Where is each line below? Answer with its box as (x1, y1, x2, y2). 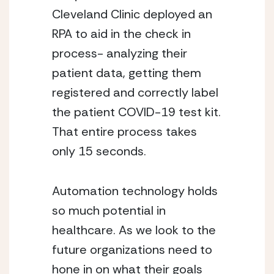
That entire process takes (52, 124, 197, 139)
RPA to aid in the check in (52, 26, 191, 42)
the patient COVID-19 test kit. (52, 104, 221, 120)
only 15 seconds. (52, 143, 149, 159)
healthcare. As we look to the (52, 222, 216, 238)
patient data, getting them (52, 65, 201, 81)
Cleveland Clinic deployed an (52, 6, 212, 22)
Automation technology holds (52, 183, 218, 199)
